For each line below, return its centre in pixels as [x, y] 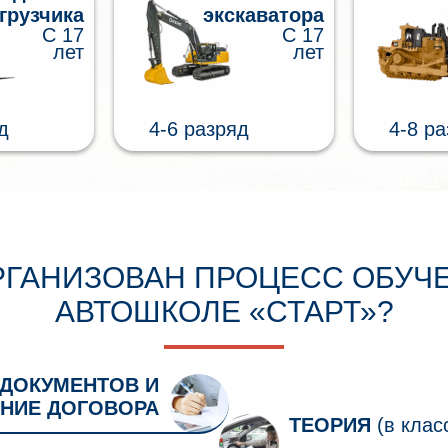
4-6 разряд [199, 128]
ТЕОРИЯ [330, 424]
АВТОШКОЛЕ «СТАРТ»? [224, 311]
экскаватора [263, 14]
